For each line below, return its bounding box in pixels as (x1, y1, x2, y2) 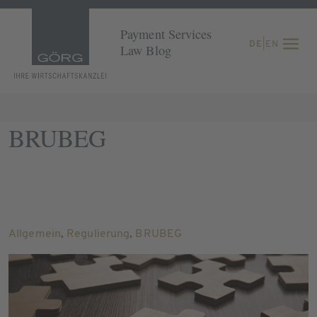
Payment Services (120, 25, 212, 42)
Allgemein (8, 228, 61, 240)
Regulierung (67, 228, 130, 240)
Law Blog (120, 42, 171, 59)
